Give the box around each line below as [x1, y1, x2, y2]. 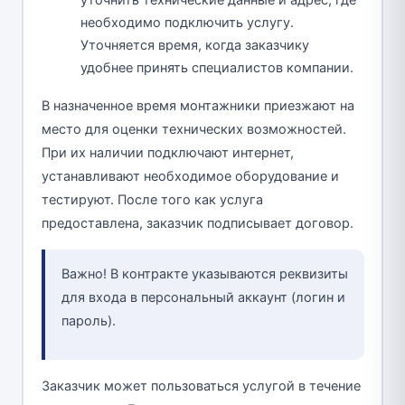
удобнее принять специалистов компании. [80, 60, 353, 77]
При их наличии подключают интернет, [41, 145, 294, 162]
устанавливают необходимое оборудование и [41, 168, 339, 185]
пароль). [61, 313, 116, 330]
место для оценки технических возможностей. [41, 121, 346, 138]
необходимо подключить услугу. [80, 14, 294, 32]
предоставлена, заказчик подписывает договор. [41, 215, 353, 232]
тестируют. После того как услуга [41, 192, 263, 209]
